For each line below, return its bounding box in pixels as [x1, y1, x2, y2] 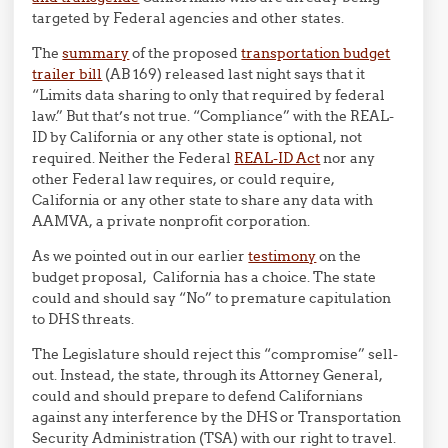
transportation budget [241, 44, 391, 63]
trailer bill [32, 65, 103, 84]
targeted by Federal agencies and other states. [32, 9, 345, 28]
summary [62, 44, 130, 63]
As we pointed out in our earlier [32, 247, 249, 266]
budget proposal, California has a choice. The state [32, 268, 377, 287]
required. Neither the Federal [32, 149, 235, 168]
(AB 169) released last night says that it [102, 65, 366, 84]
